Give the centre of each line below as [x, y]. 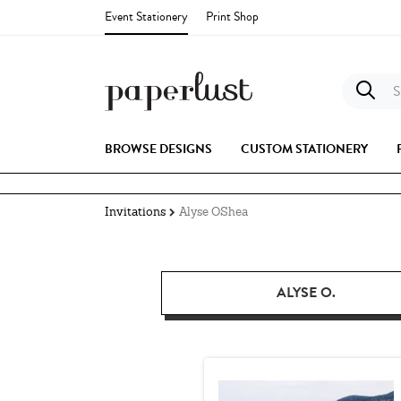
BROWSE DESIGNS [158, 149]
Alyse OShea [213, 212]
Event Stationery [146, 16]
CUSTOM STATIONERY [304, 149]
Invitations [135, 212]
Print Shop [232, 16]
